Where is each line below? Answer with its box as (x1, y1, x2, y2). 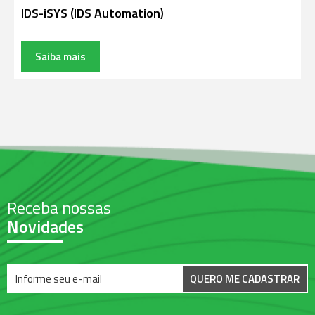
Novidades (7, 214, 84, 239)
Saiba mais (35, 49, 86, 65)
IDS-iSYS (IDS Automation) (21, 4, 164, 22)
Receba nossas (7, 195, 111, 220)
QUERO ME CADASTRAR (190, 271, 300, 287)
